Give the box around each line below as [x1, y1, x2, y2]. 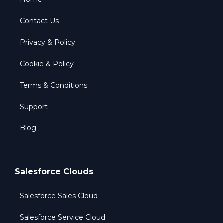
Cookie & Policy [20, 59, 74, 69]
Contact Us [20, 16, 59, 26]
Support [20, 102, 48, 111]
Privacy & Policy [20, 38, 75, 47]
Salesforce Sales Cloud [20, 191, 98, 201]
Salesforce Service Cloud [20, 213, 105, 222]
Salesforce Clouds [15, 167, 93, 177]
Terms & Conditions [20, 81, 87, 90]
